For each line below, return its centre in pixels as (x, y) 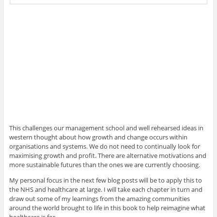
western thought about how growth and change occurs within (98, 137)
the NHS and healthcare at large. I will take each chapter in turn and (106, 190)
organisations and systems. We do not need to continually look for (104, 147)
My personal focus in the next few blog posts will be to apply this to (105, 180)
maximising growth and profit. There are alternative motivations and (108, 156)
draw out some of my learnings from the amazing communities (99, 199)
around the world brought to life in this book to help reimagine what (107, 208)
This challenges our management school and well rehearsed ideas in (106, 128)
